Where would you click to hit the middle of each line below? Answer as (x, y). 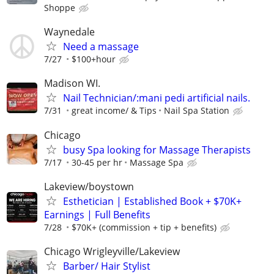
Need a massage (101, 47)
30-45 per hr (97, 162)
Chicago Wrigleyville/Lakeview (112, 251)
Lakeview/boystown (89, 186)
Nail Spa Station (197, 111)
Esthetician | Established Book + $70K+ (152, 201)
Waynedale (69, 32)
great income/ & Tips (114, 111)
